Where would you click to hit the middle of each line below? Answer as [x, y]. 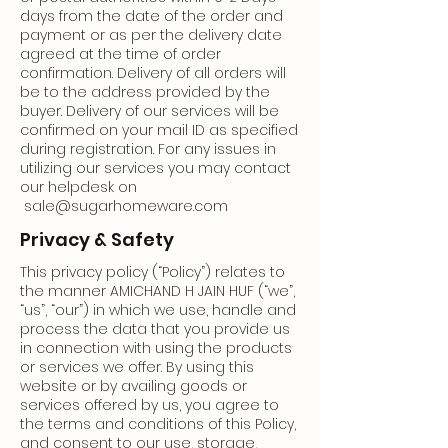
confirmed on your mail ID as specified [159, 130]
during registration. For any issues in [148, 149]
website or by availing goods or [133, 386]
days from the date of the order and [151, 16]
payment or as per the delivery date [151, 35]
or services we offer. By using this [137, 367]
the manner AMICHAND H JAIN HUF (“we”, [157, 291]
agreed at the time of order [120, 54]
